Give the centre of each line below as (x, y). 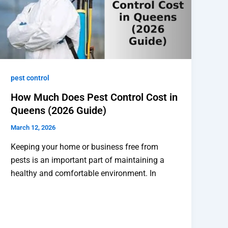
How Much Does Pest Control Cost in (94, 97)
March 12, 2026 (33, 128)
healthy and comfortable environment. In (84, 174)
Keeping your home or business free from (85, 147)
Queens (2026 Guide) (59, 111)
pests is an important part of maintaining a (88, 160)
